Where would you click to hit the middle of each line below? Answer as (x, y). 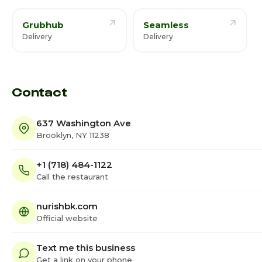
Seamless (166, 25)
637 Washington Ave (84, 123)
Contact (39, 91)
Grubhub (43, 25)
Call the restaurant (72, 176)
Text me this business (86, 247)
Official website (67, 218)
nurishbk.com (67, 206)
